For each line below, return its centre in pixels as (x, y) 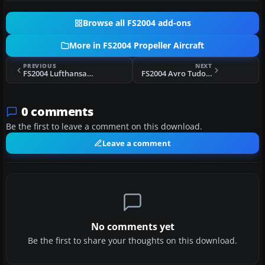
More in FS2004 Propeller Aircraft (137, 46)
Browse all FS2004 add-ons (137, 23)
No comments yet (132, 227)
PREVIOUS (40, 66)
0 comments (57, 112)
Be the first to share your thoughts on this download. (132, 241)
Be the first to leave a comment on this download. (104, 127)
